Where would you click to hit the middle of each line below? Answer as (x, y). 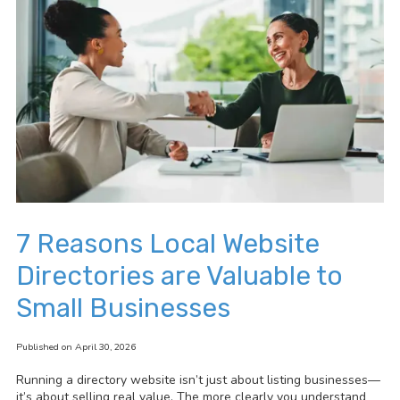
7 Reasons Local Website (168, 244)
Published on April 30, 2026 (76, 347)
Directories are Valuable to (179, 276)
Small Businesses (123, 308)
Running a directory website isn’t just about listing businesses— (198, 380)
